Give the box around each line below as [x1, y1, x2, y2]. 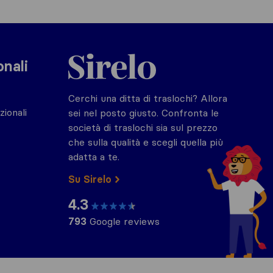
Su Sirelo [68, 173, 112, 185]
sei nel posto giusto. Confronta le [68, 107, 219, 119]
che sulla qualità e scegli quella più [68, 136, 223, 148]
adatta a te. [68, 151, 119, 163]
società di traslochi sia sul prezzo [68, 121, 218, 133]
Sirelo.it [68, 47, 101, 59]
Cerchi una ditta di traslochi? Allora [68, 92, 227, 104]
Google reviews [87, 215, 160, 227]
